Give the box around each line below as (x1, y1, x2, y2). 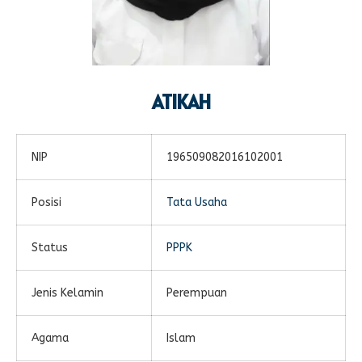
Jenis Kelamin (32, 286, 103, 301)
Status (32, 241, 68, 255)
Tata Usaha (166, 196, 227, 210)
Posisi (32, 196, 61, 210)
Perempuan (166, 286, 227, 301)
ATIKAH (152, 89, 210, 116)
